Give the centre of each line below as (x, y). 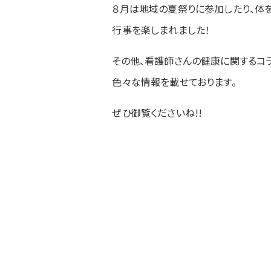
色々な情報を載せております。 (174, 82)
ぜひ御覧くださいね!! (157, 113)
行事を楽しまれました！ (161, 30)
